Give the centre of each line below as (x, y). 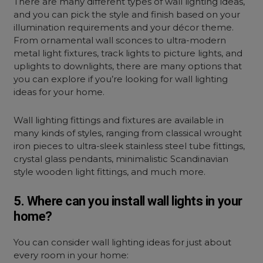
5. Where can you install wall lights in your (128, 201)
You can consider (53, 242)
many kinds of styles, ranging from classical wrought (128, 133)
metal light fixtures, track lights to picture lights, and (128, 53)
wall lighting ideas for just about (162, 242)
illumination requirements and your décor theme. (124, 27)
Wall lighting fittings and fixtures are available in (119, 120)
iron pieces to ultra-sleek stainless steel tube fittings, (129, 146)
